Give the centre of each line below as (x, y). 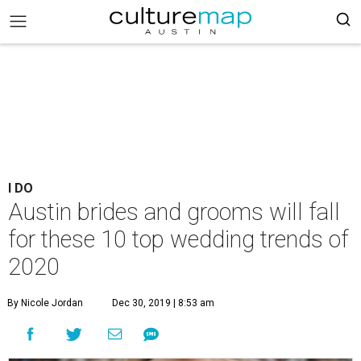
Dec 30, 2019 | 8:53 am (163, 303)
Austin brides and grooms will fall (174, 212)
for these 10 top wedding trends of (178, 239)
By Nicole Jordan (45, 303)
